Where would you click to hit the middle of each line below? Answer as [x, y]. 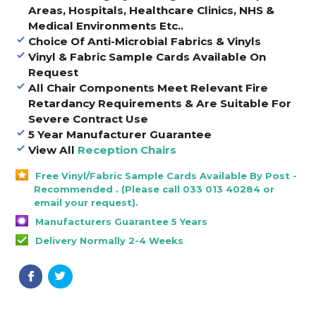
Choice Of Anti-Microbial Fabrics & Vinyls [144, 41]
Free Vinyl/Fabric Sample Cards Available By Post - [166, 175]
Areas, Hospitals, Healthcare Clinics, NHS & [151, 10]
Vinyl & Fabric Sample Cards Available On [147, 56]
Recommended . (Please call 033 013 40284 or [154, 189]
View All [53, 150]
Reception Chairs [127, 150]
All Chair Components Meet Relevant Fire [148, 87]
